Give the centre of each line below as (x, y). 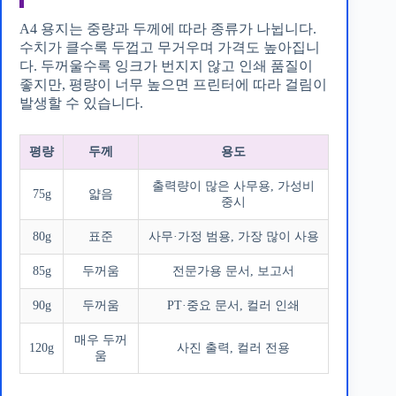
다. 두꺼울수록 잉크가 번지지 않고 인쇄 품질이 (166, 66)
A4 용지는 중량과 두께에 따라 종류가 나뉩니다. (168, 29)
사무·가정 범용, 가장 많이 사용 (233, 236)
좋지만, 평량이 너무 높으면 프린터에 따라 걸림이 (173, 84)
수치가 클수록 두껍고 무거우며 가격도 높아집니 (170, 47)
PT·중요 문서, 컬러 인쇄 (233, 305)
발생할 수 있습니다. (81, 103)
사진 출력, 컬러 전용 (233, 348)
